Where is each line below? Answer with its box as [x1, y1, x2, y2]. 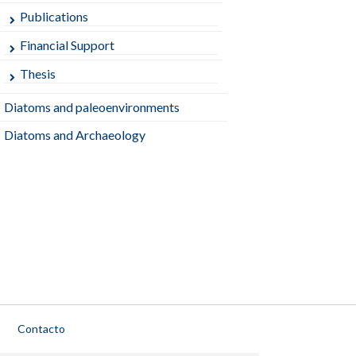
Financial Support [20, 37, 115, 53]
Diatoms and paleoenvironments [4, 99, 180, 115]
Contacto [17, 322, 65, 336]
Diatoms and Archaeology [4, 127, 146, 143]
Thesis [20, 66, 56, 82]
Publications [20, 9, 89, 25]
